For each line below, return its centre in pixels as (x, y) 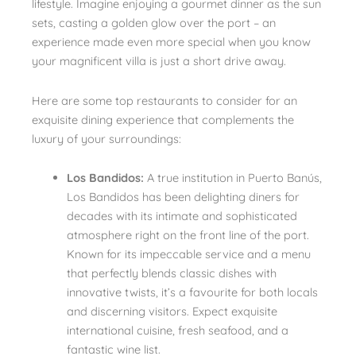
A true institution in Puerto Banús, (232, 178)
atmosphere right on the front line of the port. (188, 235)
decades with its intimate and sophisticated (182, 216)
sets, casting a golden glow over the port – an (154, 23)
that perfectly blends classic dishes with (171, 273)
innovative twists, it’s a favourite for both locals (192, 292)
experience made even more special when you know (171, 42)
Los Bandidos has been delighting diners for (183, 197)
